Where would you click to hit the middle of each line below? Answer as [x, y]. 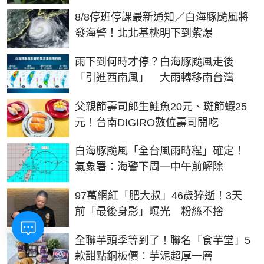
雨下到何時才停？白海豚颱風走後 [154, 62]
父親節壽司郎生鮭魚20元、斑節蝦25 [161, 106]
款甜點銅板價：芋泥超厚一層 [144, 256]
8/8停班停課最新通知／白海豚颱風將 [162, 17]
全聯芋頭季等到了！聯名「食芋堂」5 [163, 240]
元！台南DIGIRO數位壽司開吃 [147, 122]
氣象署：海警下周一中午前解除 [149, 167]
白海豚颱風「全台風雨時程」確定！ [160, 151]
